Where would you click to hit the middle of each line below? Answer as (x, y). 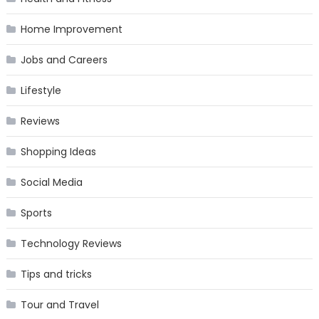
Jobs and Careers (64, 60)
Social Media (51, 183)
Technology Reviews (71, 244)
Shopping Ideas (58, 152)
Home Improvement (71, 30)
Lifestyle (41, 91)
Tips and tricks (56, 274)
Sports (36, 213)
